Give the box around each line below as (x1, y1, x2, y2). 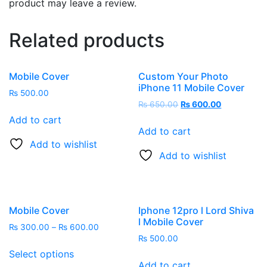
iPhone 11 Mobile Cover (138, 81, 245, 94)
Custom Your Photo (138, 70, 229, 82)
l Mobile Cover (138, 216, 204, 228)
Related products (9, 28, 164, 52)
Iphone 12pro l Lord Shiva (138, 204, 254, 217)
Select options (9, 248, 74, 260)
